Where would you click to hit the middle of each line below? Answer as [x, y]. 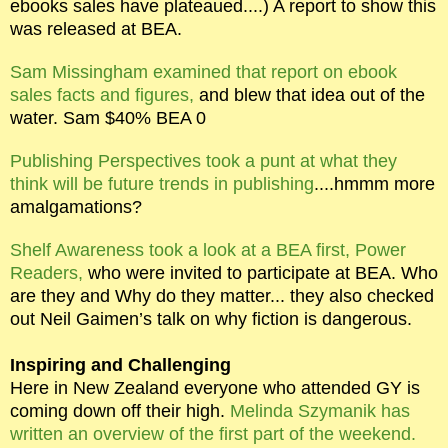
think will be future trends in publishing [162, 183]
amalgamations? [76, 206]
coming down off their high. [120, 410]
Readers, [46, 272]
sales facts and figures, [102, 94]
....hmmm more [374, 183]
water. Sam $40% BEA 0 [108, 117]
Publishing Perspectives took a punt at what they [203, 160]
